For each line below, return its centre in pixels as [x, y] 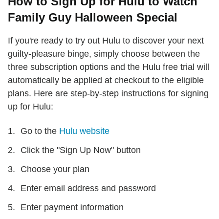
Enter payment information [72, 207]
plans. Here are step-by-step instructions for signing [108, 93]
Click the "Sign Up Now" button [81, 150]
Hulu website [84, 131]
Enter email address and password [88, 188]
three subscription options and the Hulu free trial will [109, 67]
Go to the [40, 131]
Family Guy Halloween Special [93, 17]
